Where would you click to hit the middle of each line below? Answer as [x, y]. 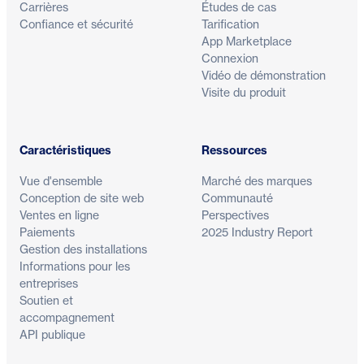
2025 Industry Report [257, 232]
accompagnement [67, 318]
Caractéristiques [65, 151]
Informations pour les [75, 266]
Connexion [230, 58]
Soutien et [46, 301]
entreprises [49, 284]
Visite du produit [244, 93]
